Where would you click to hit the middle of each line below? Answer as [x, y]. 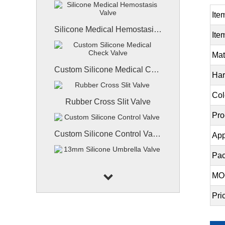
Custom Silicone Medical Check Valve [155, 70]
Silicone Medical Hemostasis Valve [158, 29]
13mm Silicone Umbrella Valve [158, 166]
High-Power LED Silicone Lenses [157, 206]
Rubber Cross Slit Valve [108, 102]
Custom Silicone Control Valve [157, 134]
